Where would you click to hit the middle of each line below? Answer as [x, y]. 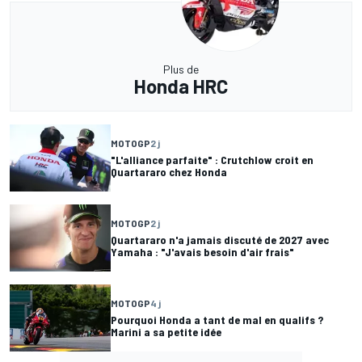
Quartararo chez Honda [169, 172]
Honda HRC [181, 86]
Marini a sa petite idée [166, 332]
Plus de [181, 69]
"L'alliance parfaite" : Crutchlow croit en [212, 160]
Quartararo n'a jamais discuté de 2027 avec [220, 240]
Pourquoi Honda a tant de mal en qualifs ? [217, 320]
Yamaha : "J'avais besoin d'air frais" [202, 252]
